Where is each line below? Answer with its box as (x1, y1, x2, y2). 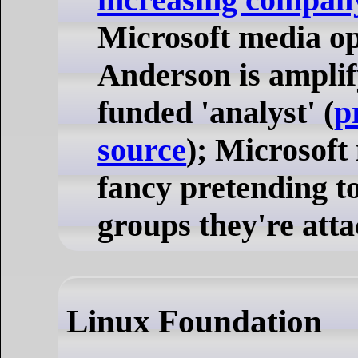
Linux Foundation (66, 302, 322, 340)
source (97, 131, 187, 168)
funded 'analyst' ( (97, 93, 335, 130)
